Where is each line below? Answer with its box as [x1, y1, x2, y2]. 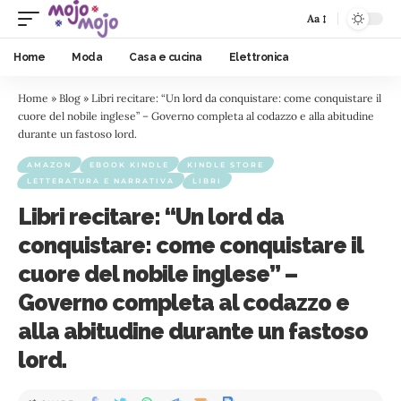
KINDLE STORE [187, 160, 264, 169]
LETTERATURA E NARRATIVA [27, 176, 175, 185]
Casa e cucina [129, 51, 202, 64]
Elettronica [228, 51, 288, 64]
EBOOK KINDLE [90, 160, 169, 169]
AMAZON [27, 160, 72, 169]
